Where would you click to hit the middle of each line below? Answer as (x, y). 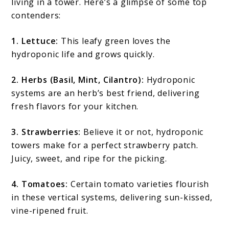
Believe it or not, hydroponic (144, 132)
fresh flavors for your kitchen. (75, 106)
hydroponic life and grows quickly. (83, 54)
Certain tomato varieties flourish (140, 184)
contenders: (36, 15)
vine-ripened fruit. (50, 210)
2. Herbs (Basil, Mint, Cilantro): (78, 79)
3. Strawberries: (48, 132)
